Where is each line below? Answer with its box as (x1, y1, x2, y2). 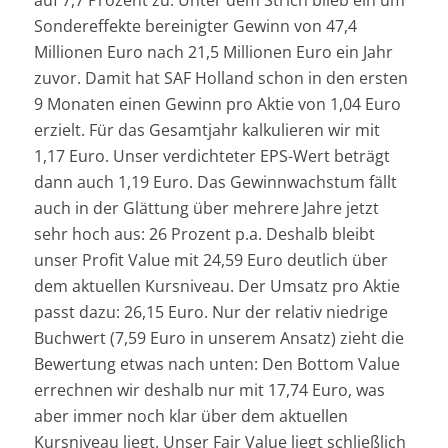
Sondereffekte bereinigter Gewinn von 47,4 (33, 14, 357, 37)
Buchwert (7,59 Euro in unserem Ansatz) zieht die (33, 326, 404, 349)
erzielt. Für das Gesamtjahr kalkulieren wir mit (33, 118, 380, 141)
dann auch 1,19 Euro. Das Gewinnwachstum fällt (33, 170, 397, 193)
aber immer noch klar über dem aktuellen (33, 404, 348, 427)
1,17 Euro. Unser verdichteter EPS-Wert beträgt (33, 144, 390, 167)
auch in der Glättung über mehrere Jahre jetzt (33, 196, 379, 219)
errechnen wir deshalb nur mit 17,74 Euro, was (33, 378, 385, 401)
